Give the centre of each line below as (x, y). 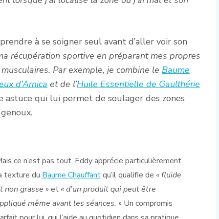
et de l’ (62, 84)
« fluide (168, 175)
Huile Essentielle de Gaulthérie (138, 84)
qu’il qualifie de (128, 175)
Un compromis (147, 204)
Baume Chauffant (71, 175)
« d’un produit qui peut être (108, 189)
